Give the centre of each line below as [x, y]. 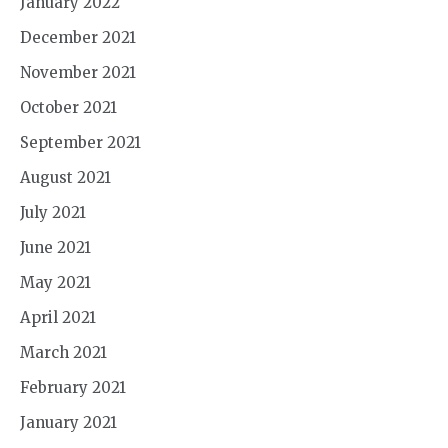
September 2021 [80, 142]
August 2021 [65, 177]
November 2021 [78, 72]
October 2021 [68, 107]
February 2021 [73, 387]
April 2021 [58, 317]
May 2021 [55, 282]
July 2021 [53, 212]
